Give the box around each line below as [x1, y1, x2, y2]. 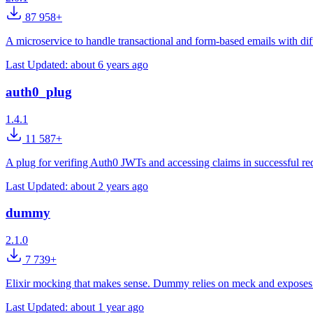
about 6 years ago [71, 59, 148, 71]
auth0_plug [6, 84, 72, 99]
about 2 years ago [71, 180, 148, 192]
